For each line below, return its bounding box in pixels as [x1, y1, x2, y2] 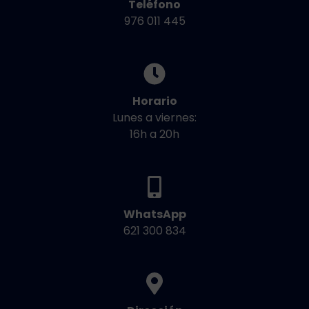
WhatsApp [123, 206, 186, 223]
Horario [132, 93, 177, 110]
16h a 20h [130, 126, 179, 143]
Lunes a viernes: [112, 110, 197, 126]
